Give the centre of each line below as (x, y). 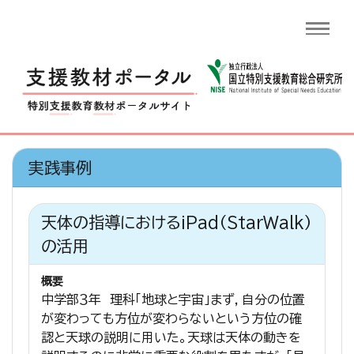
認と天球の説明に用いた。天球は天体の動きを (171, 338)
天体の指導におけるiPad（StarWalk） (177, 222)
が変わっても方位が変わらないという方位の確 (171, 319)
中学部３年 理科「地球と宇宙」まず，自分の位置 (173, 300)
